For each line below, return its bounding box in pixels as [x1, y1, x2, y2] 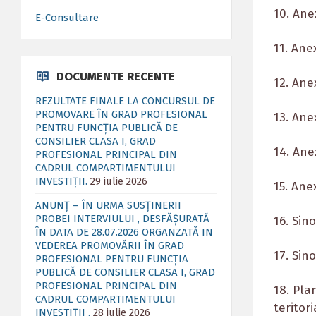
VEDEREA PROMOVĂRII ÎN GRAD [35, 239, 184, 252]
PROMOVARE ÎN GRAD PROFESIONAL [35, 108, 207, 121]
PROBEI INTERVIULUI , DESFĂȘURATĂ [35, 212, 209, 225]
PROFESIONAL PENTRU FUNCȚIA [35, 253, 188, 265]
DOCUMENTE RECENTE [56, 69, 175, 84]
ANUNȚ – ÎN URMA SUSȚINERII [35, 199, 181, 212]
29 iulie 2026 [90, 175, 147, 188]
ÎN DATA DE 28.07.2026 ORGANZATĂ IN [35, 226, 213, 238]
